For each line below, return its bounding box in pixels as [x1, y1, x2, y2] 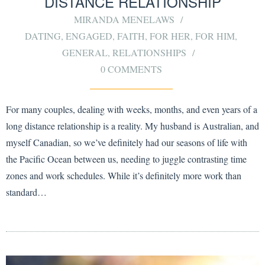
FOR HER [150, 29, 190, 42]
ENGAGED [66, 29, 112, 42]
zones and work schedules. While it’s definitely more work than [6, 169, 241, 182]
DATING [25, 29, 61, 42]
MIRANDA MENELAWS [73, 12, 174, 25]
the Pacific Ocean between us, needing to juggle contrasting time [6, 152, 247, 165]
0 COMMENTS [100, 62, 162, 75]
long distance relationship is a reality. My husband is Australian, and [6, 119, 259, 132]
